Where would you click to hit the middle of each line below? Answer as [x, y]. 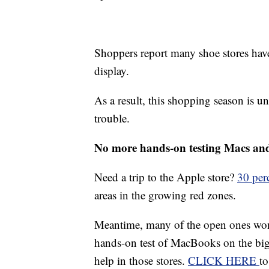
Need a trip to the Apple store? [166, 177]
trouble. [112, 118]
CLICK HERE [224, 260]
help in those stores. [141, 260]
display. [112, 70]
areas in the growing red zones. [165, 195]
